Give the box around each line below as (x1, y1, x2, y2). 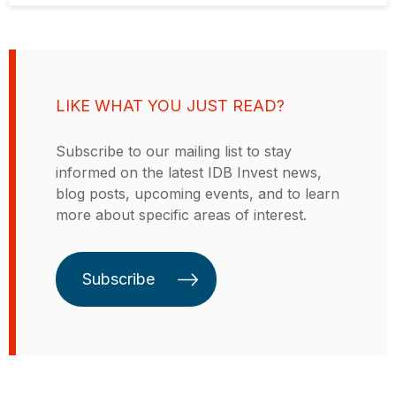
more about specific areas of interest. (56, 205, 307, 224)
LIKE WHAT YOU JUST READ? (56, 95, 285, 115)
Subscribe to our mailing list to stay (56, 141, 292, 160)
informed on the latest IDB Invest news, (56, 163, 322, 181)
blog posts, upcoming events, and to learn (56, 184, 339, 202)
